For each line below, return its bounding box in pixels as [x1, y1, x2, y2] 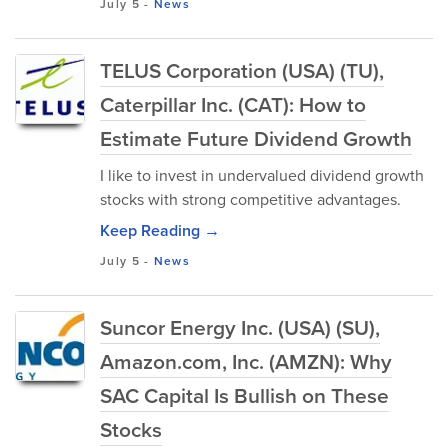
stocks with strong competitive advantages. [100, 188, 401, 211]
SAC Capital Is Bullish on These [100, 380, 389, 411]
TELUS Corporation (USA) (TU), [100, 55, 384, 86]
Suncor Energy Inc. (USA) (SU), [100, 312, 380, 343]
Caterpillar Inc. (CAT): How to [100, 89, 366, 120]
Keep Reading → [100, 219, 220, 242]
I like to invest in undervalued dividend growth [100, 164, 424, 187]
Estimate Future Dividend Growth [100, 123, 412, 154]
